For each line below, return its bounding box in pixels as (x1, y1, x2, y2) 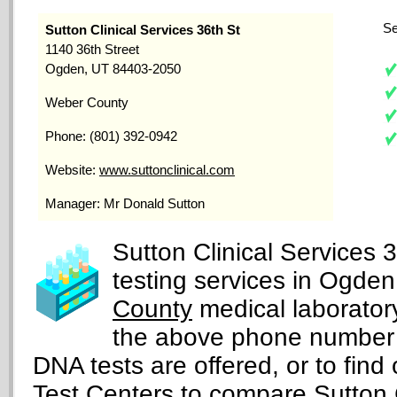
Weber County (45, 95, 128, 110)
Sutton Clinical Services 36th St (45, 22, 240, 37)
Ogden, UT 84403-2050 (45, 61, 181, 76)
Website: (45, 162, 99, 177)
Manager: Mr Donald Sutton (45, 196, 205, 211)
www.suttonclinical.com (99, 162, 235, 177)
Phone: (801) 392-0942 (45, 128, 177, 144)
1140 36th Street (45, 42, 139, 57)
